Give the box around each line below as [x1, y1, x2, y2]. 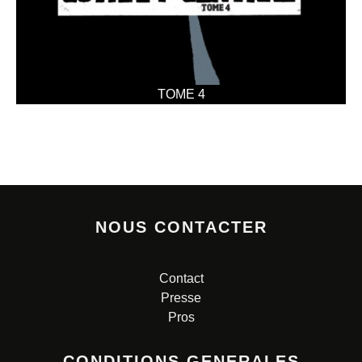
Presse [161, 290, 201, 305]
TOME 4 [157, 86, 205, 101]
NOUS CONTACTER [95, 217, 267, 236]
